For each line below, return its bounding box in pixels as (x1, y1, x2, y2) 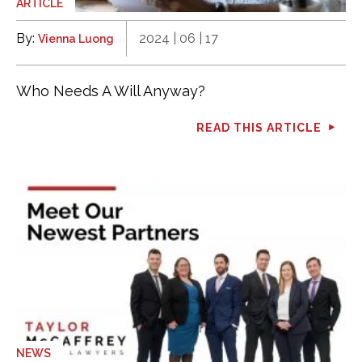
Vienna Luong (38, 32, 114, 45)
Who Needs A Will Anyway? (16, 82, 205, 99)
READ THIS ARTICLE (196, 120, 322, 134)
